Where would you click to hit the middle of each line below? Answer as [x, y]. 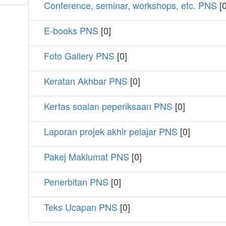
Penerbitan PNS [76, 182]
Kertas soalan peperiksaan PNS [108, 106]
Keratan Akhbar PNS [86, 81]
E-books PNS [71, 31]
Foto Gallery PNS [79, 56]
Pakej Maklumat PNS [87, 157]
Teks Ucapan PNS [81, 207]
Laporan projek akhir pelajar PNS [111, 131]
